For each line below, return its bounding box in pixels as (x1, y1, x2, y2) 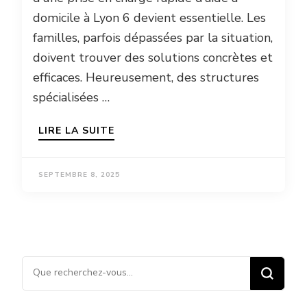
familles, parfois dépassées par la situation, (33, 29, 273, 47)
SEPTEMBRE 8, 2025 (38, 170, 120, 180)
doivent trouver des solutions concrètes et (33, 49, 273, 66)
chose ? (22, 277, 62, 294)
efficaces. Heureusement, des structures (33, 69, 259, 86)
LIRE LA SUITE (38, 124, 114, 138)
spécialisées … (33, 89, 110, 106)
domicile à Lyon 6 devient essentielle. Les (33, 10, 266, 27)
